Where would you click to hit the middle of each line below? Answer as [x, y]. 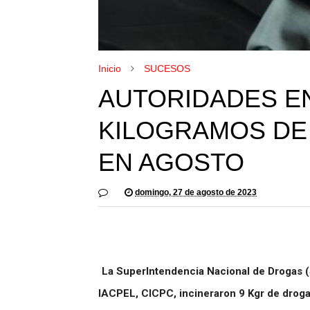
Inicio [110, 68]
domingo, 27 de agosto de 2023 [196, 192]
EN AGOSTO [171, 162]
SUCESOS [167, 68]
